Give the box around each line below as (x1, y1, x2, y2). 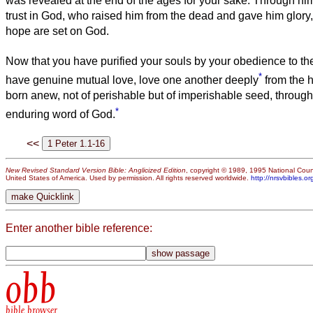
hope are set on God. (6, 24, 109, 37)
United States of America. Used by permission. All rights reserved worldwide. (6, 174, 251, 182)
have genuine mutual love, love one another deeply (6, 74, 259, 87)
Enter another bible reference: (6, 221, 152, 234)
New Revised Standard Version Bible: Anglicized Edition (6, 166, 186, 175)
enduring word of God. (6, 108, 115, 121)
